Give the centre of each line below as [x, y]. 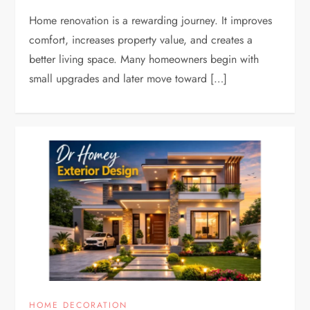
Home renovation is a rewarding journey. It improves [151, 20]
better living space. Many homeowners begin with [144, 59]
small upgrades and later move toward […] [128, 78]
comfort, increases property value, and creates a [141, 39]
